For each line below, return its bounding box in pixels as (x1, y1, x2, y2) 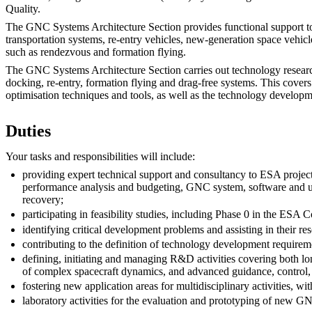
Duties (6, 121, 51, 140)
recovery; (22, 194, 63, 206)
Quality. (6, 3, 40, 15)
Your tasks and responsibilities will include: (6, 150, 195, 163)
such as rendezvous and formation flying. (6, 46, 186, 58)
